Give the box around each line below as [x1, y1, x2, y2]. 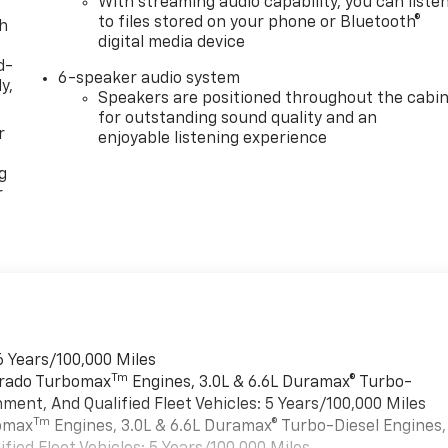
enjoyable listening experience [98, 131, 328, 148]
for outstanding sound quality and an [98, 111, 378, 128]
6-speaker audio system [58, 71, 241, 88]
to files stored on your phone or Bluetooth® [98, 15, 422, 32]
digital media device [98, 35, 246, 52]
